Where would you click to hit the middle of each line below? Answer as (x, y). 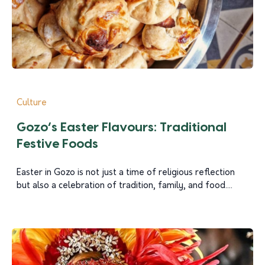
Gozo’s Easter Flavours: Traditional (122, 127)
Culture (32, 103)
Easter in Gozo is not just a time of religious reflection (126, 173)
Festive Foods (57, 144)
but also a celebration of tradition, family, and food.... (125, 186)
